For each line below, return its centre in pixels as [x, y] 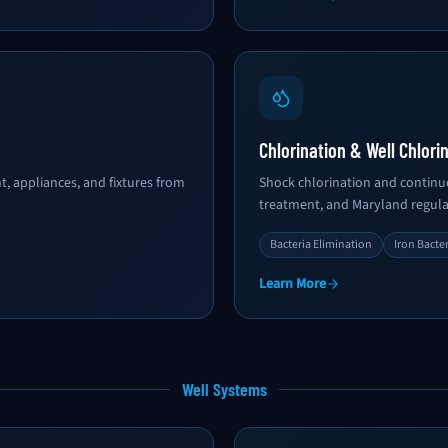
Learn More [292, 284]
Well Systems [224, 389]
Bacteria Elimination [321, 244]
